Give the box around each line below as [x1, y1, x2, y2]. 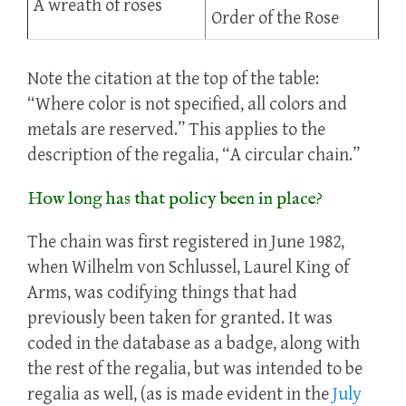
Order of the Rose [211, 8, 340, 30]
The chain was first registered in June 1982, [27, 232, 344, 254]
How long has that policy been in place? [27, 188, 323, 211]
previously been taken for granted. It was [27, 308, 333, 330]
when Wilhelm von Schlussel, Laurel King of [27, 257, 349, 279]
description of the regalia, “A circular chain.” [27, 145, 360, 167]
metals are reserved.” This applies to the [27, 120, 325, 141]
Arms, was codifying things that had [27, 283, 297, 304]
